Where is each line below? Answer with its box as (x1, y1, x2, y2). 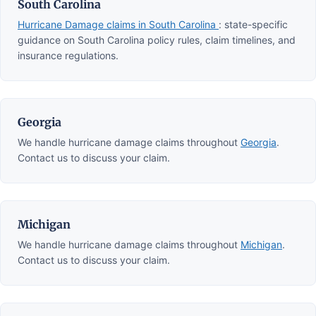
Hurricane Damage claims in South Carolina (18, 18, 219, 30)
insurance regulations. (18, 49, 119, 61)
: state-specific (219, 18, 288, 30)
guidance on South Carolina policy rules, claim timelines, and (18, 33, 296, 46)
